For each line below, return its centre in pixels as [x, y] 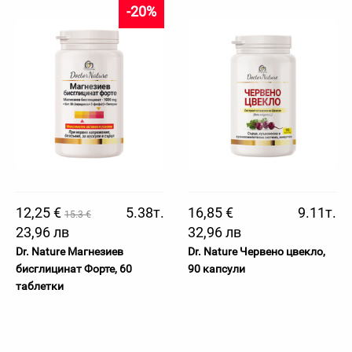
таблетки [40, 286]
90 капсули [216, 269]
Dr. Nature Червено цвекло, [257, 251]
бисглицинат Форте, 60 [74, 269]
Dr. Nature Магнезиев [70, 251]
